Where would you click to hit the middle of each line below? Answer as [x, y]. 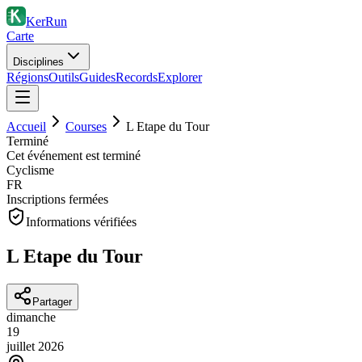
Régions [27, 77]
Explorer [180, 77]
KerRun [46, 21]
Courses [86, 126]
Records [137, 77]
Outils [64, 77]
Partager [52, 301]
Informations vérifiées [81, 222]
